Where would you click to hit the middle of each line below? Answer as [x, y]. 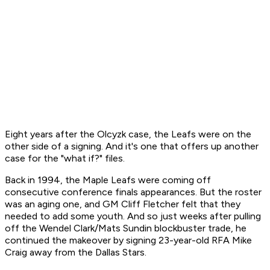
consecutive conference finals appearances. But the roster [133, 192]
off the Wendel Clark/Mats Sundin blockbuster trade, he [126, 228]
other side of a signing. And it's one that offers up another [132, 146]
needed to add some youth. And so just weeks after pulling [133, 216]
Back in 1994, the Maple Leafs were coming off [108, 180]
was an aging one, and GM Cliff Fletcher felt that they [123, 204]
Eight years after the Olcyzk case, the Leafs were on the [128, 134]
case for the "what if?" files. [65, 159]
